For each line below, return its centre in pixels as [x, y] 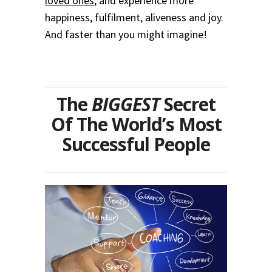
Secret [188, 104]
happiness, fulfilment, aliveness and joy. [134, 18]
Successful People [136, 144]
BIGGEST [126, 104]
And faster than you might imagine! [126, 35]
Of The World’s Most [136, 124]
